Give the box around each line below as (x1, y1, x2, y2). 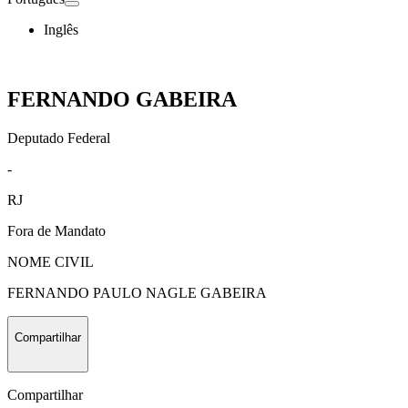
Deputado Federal (7, 129, 110, 146)
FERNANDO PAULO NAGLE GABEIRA (7, 284, 267, 301)
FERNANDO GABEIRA (7, 87, 237, 111)
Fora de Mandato (7, 222, 106, 239)
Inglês (44, 22, 78, 37)
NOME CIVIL (7, 253, 94, 270)
